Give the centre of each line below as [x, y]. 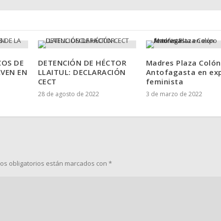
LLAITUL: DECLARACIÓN [82, 72]
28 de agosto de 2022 [68, 94]
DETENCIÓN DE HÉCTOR [82, 62]
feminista [165, 81]
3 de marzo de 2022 [174, 94]
